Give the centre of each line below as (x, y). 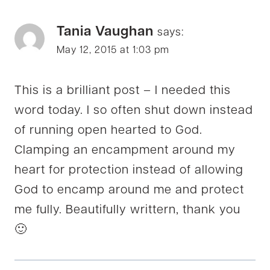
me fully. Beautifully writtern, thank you (127, 211)
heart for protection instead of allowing (129, 171)
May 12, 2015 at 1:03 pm (113, 51)
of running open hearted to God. (108, 131)
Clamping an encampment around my (125, 151)
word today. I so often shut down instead (134, 111)
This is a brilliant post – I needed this (123, 91)
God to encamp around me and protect (129, 191)
